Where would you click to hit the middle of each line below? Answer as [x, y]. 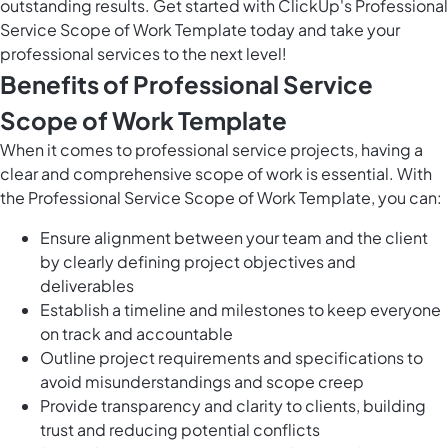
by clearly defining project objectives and [198, 262]
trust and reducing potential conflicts [180, 430]
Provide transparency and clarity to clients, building [233, 406]
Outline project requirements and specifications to [231, 358]
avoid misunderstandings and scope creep [202, 382]
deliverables [87, 286]
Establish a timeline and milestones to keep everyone [240, 310]
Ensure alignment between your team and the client [234, 238]
